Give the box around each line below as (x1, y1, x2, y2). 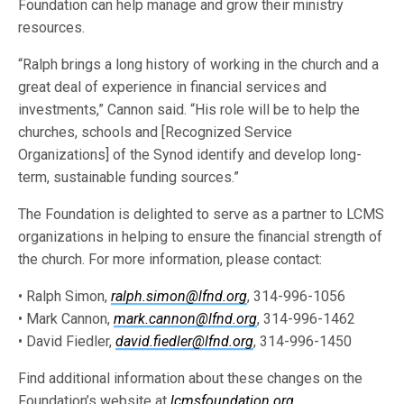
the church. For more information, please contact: (18, 251, 323, 268)
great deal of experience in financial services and (18, 78, 327, 96)
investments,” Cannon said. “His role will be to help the (18, 101, 361, 118)
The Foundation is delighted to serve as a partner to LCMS (18, 206, 385, 223)
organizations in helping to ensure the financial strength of (18, 228, 383, 245)
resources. (18, 19, 85, 36)
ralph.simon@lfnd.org (111, 288, 248, 305)
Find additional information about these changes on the (18, 370, 363, 387)
